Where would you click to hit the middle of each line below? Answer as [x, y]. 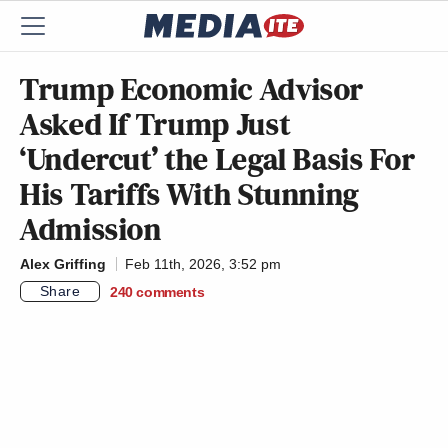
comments [170, 291]
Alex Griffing [63, 264]
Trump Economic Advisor [192, 89]
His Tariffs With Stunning [190, 194]
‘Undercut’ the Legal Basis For [218, 159]
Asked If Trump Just [155, 124]
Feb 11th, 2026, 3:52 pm [203, 264]
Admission [91, 229]
